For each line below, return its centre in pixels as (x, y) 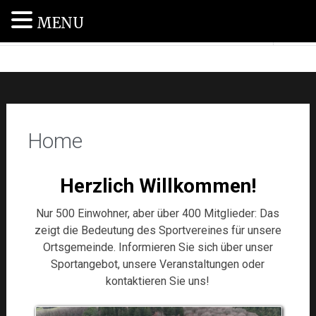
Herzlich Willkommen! (158, 186)
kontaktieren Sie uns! (158, 281)
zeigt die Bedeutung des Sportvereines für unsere (158, 230)
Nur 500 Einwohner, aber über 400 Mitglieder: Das (158, 213)
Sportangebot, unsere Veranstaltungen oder (158, 264)
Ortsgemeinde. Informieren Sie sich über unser (158, 247)
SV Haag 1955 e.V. (79, 23)
